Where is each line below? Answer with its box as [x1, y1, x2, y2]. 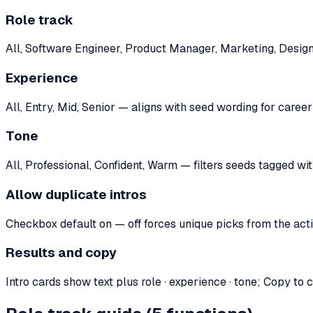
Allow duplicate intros [6, 185, 147, 203]
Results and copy [6, 244, 117, 262]
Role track [6, 10, 73, 29]
